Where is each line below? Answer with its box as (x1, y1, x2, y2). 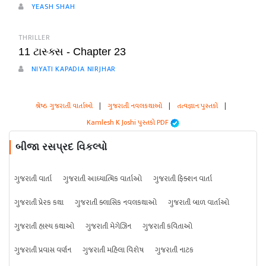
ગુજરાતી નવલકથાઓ (107, 100, 162, 112)
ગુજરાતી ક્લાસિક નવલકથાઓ (75, 196, 157, 210)
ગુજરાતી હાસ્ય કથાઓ (14, 220, 74, 233)
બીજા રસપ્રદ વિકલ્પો (15, 141, 107, 153)
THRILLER (18, 31, 50, 44)
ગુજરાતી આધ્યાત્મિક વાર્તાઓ (63, 172, 142, 186)
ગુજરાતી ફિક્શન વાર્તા (153, 172, 212, 186)
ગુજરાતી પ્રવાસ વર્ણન (14, 243, 71, 257)
